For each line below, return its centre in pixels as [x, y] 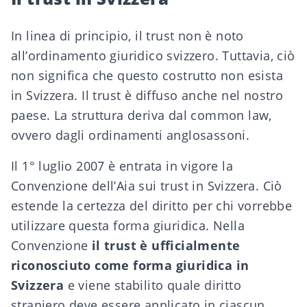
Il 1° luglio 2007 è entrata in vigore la [122, 166]
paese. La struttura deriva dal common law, [142, 115]
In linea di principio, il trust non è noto [127, 36]
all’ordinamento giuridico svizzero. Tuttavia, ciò [153, 56]
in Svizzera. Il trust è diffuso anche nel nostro [147, 95]
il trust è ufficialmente [166, 245]
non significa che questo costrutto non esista [147, 75]
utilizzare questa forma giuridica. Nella [128, 225]
